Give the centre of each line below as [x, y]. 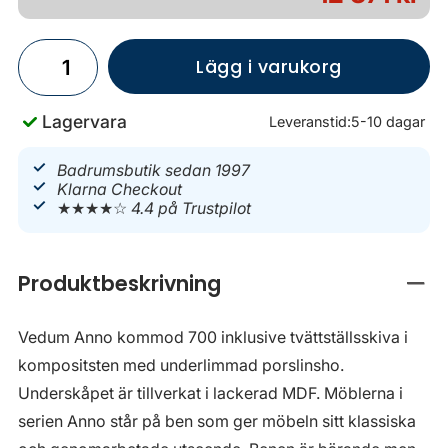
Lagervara [84, 121]
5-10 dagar [388, 121]
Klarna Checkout [120, 190]
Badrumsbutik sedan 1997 [154, 171]
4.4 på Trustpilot [191, 209]
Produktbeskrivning [119, 283]
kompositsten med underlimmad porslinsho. [181, 364]
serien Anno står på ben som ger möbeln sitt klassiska [217, 420]
